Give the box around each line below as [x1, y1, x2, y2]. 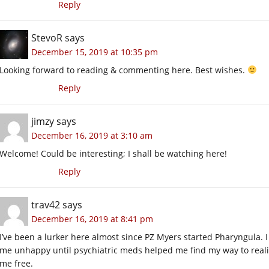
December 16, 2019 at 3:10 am [31, 129, 153, 141]
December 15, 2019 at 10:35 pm [31, 46, 158, 58]
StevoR [31, 31, 62, 44]
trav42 [31, 198, 60, 211]
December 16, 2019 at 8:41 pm [31, 213, 153, 225]
